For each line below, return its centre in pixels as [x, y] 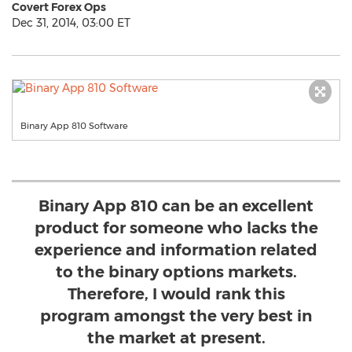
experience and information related [176, 250]
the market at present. [176, 338]
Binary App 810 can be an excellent [176, 206]
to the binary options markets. [176, 272]
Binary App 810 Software [74, 126]
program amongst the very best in [176, 316]
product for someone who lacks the [176, 228]
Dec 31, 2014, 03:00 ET [71, 23]
